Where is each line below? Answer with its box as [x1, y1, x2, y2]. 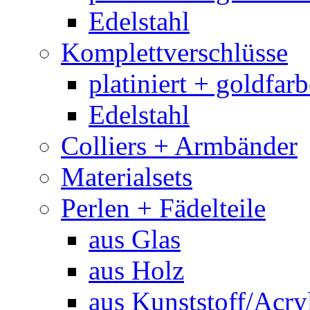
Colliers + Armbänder [61, 131, 298, 161]
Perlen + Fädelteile [61, 193, 266, 224]
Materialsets [61, 162, 192, 192]
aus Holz [89, 255, 184, 286]
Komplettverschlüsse [61, 37, 288, 68]
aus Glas [89, 224, 181, 255]
